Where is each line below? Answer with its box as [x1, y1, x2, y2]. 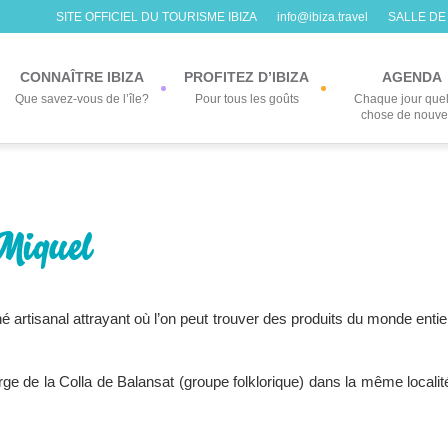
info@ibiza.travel [277, 10, 368, 24]
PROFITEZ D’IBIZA [184, 69, 309, 85]
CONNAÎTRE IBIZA [19, 69, 144, 85]
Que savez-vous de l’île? [14, 92, 149, 106]
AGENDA [381, 69, 442, 85]
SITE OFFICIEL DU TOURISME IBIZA [56, 10, 257, 24]
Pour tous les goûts [194, 92, 299, 106]
